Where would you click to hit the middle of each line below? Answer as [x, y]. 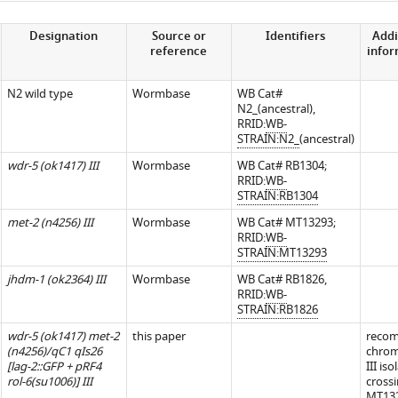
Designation [64, 37]
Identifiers [296, 37]
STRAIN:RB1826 [277, 310]
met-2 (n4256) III [50, 223]
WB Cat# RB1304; [282, 166]
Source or [179, 37]
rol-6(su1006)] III [49, 382]
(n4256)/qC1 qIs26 [54, 351]
